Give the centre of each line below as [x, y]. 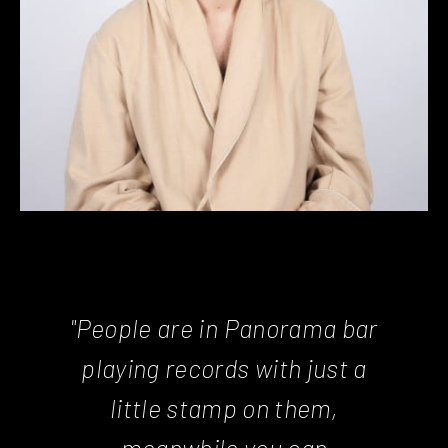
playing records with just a [224, 367]
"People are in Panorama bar [224, 327]
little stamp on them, [224, 407]
